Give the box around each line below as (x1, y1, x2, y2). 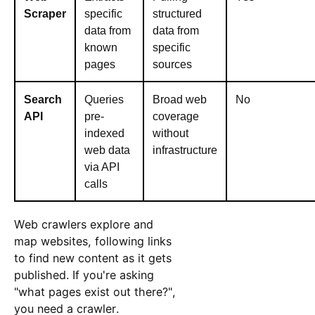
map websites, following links (13, 234, 172, 249)
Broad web (152, 93, 207, 106)
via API (84, 160, 120, 174)
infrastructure (152, 143, 217, 157)
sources (152, 58, 192, 71)
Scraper (23, 7, 66, 20)
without (152, 127, 188, 140)
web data (84, 143, 130, 157)
